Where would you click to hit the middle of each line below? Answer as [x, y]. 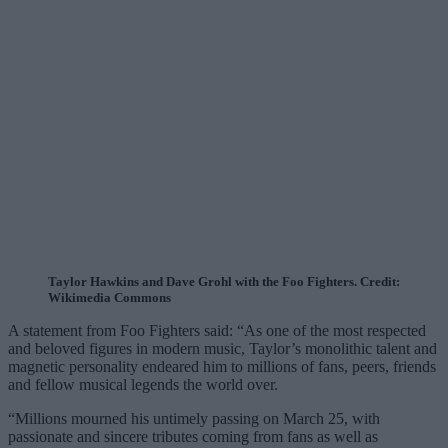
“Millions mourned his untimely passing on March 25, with [194, 418]
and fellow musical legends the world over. [143, 384]
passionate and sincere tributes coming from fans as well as [193, 436]
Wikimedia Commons [109, 297]
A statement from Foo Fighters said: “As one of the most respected [217, 330]
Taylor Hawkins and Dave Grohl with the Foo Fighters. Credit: [224, 281]
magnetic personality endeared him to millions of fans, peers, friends [222, 366]
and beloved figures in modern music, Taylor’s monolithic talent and [222, 348]
